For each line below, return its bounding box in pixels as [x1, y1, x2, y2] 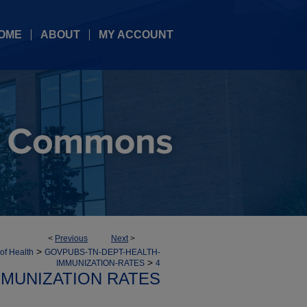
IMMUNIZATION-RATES [56, 258, 145, 268]
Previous [55, 234, 88, 243]
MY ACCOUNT [99, 29, 173, 40]
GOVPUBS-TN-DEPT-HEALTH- [45, 247, 160, 257]
